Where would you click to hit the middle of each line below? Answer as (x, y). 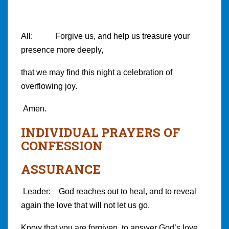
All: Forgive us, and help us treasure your (105, 36)
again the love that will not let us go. (85, 205)
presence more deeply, (62, 50)
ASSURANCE (61, 169)
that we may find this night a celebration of (97, 72)
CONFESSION (62, 145)
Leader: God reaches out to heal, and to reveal (109, 191)
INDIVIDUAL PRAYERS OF (100, 132)
